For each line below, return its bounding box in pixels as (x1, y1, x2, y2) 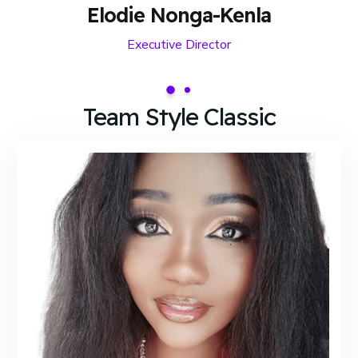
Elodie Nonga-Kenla (87, 2, 271, 28)
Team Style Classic (82, 101, 276, 133)
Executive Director (127, 36, 231, 54)
